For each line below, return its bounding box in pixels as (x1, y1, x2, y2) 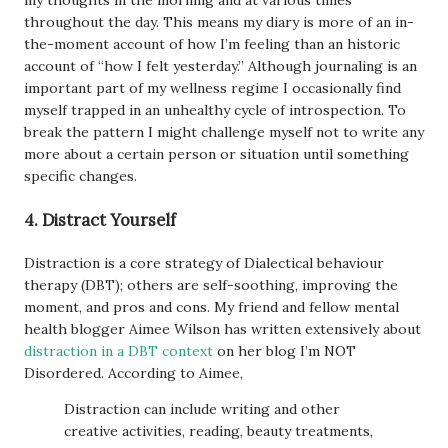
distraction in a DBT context (24, 342, 213, 360)
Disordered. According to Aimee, (24, 364, 243, 382)
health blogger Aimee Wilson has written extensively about (24, 320, 421, 338)
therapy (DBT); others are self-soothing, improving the (24, 276, 398, 294)
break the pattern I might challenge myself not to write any (24, 123, 424, 142)
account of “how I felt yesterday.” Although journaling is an (24, 57, 417, 76)
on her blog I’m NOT (213, 342, 356, 360)
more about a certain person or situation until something (24, 145, 409, 164)
